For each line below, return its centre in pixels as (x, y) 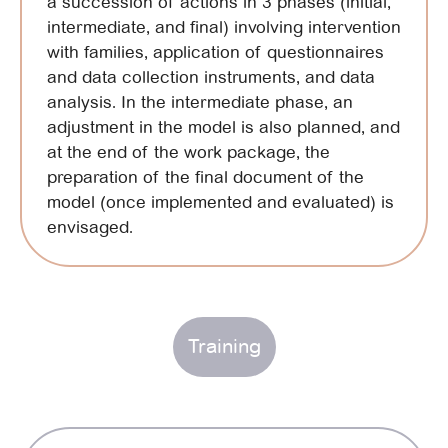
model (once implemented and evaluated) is (220, 202)
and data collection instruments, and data (211, 77)
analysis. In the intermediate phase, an (200, 102)
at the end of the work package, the (188, 152)
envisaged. (90, 227)
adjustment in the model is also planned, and (223, 127)
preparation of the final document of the (205, 177)
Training (224, 346)
